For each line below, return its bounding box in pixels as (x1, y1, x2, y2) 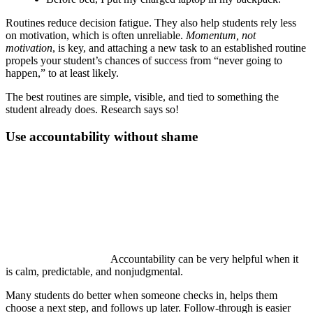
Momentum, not (186, 29, 256, 42)
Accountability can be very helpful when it (110, 252, 298, 265)
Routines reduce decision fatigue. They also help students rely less (6, 17, 296, 29)
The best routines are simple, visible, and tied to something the (6, 91, 279, 103)
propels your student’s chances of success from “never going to (6, 54, 282, 67)
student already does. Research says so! (6, 103, 179, 116)
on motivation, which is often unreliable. (6, 29, 186, 42)
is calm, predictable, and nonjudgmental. (6, 265, 183, 277)
